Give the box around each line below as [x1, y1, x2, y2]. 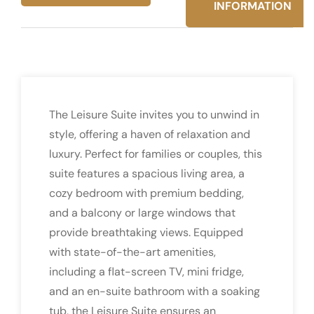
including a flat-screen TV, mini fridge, [49, 264, 244, 279]
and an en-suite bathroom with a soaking [49, 283, 260, 299]
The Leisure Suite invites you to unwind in [49, 107, 259, 122]
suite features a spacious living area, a [49, 165, 245, 181]
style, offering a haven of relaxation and [49, 126, 250, 142]
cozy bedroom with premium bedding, [49, 185, 244, 200]
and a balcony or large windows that [49, 205, 235, 220]
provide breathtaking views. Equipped [49, 224, 243, 240]
